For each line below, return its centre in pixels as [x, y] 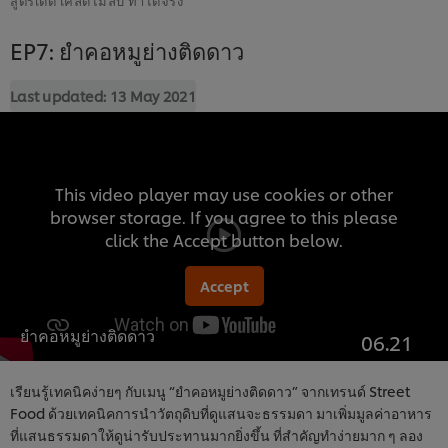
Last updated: [60, 95]
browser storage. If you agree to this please [223, 216]
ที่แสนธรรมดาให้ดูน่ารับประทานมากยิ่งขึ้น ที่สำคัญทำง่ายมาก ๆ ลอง [216, 434]
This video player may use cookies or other [223, 193]
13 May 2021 [153, 95]
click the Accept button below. [223, 239]
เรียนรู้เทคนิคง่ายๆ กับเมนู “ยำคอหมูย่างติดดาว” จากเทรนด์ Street [210, 390]
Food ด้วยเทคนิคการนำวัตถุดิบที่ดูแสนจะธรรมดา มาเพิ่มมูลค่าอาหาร [221, 412]
